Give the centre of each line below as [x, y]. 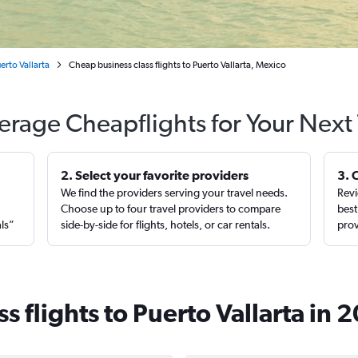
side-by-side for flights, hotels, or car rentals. [166, 225]
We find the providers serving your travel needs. [175, 193]
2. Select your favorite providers [155, 175]
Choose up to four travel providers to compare [171, 209]
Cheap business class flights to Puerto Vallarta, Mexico [177, 65]
